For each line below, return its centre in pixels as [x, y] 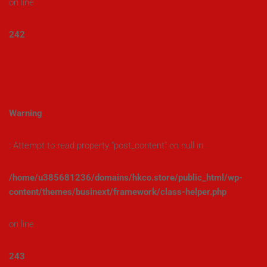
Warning [26, 113]
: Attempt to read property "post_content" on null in [106, 145]
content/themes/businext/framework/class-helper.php [118, 192]
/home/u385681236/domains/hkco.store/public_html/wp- [126, 178]
